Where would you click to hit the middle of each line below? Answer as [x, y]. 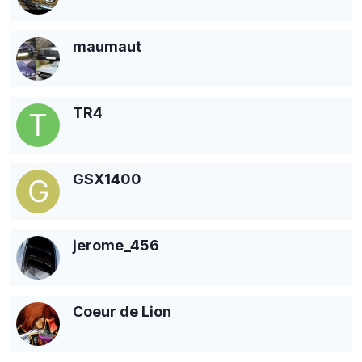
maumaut [107, 46]
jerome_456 [116, 245]
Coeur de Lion [122, 311]
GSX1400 [107, 179]
